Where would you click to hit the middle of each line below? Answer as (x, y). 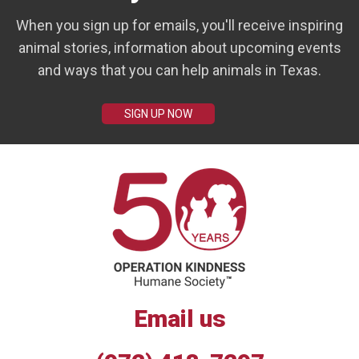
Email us (179, 319)
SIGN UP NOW (158, 114)
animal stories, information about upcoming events (179, 48)
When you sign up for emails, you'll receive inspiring (179, 26)
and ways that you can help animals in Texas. (179, 71)
